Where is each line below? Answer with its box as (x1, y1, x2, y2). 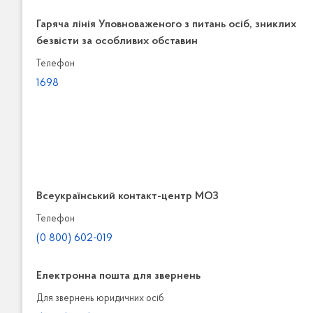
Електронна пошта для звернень (36, 270, 201, 282)
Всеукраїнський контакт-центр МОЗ (36, 191, 219, 202)
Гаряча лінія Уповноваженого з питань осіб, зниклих (36, 19, 296, 30)
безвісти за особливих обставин (36, 36, 198, 47)
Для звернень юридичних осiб (36, 293, 164, 304)
